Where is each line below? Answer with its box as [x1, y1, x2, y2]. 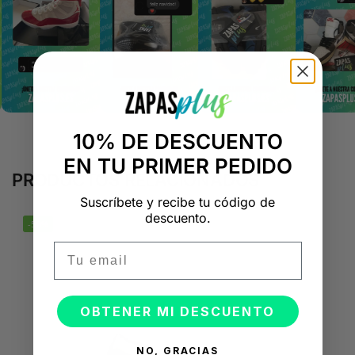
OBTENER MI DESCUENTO [80, 303, 275, 320]
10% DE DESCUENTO [72, 129, 283, 155]
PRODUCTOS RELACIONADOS [12, 170, 260, 191]
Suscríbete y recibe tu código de [80, 194, 275, 211]
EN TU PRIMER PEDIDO [63, 154, 292, 179]
